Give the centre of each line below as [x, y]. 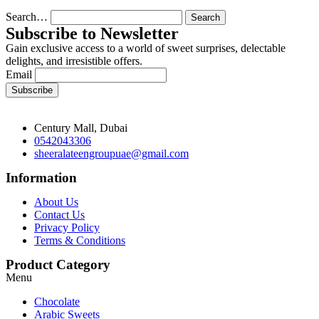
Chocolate [57, 301]
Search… [27, 16]
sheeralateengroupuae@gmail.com [111, 153]
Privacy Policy [67, 227]
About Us [56, 202]
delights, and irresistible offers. [74, 61]
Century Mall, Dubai [81, 127]
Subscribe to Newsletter [92, 33]
